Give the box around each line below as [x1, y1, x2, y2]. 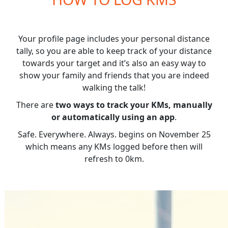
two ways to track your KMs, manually [55, 99, 212, 110]
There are [16, 99, 55, 110]
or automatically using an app [51, 111, 175, 123]
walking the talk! [82, 82, 146, 93]
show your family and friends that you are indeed [19, 70, 209, 81]
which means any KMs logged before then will [25, 141, 203, 152]
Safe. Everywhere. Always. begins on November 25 [17, 129, 211, 140]
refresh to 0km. [84, 153, 144, 164]
